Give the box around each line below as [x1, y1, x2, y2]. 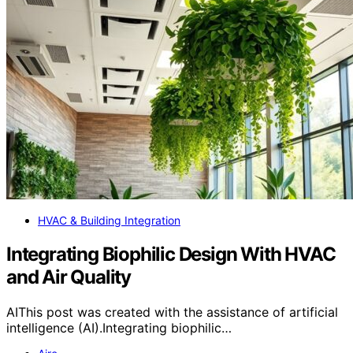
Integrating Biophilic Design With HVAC [6, 243, 336, 266]
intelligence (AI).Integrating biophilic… [6, 319, 232, 336]
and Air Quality [6, 266, 132, 289]
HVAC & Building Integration [38, 214, 180, 228]
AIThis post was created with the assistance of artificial [6, 303, 338, 320]
